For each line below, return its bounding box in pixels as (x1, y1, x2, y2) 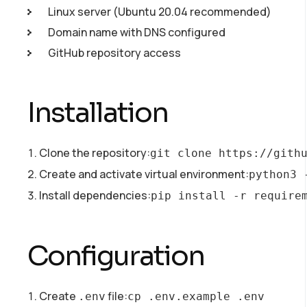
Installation (27, 95, 168, 130)
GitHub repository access (48, 45, 181, 60)
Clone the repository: (39, 145, 150, 160)
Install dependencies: (39, 187, 151, 203)
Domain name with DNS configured (48, 24, 225, 40)
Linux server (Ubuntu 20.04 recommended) (48, 3, 271, 19)
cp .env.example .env (127, 289, 265, 303)
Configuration (27, 238, 204, 273)
